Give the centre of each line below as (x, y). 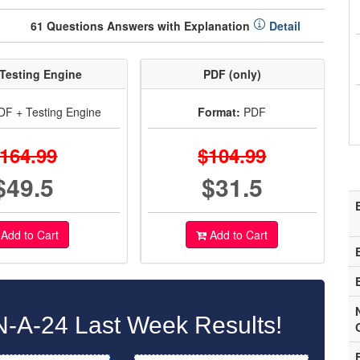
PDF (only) (232, 74)
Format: (219, 112)
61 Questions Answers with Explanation (142, 26)
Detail (283, 26)
